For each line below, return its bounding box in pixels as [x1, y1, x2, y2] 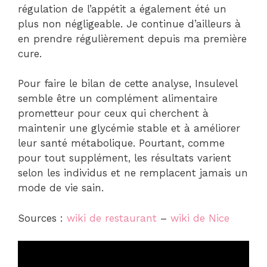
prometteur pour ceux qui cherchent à [18, 107, 209, 120]
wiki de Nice [170, 212, 229, 224]
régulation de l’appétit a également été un [18, 2, 226, 15]
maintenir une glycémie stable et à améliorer [18, 122, 240, 135]
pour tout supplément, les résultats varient [18, 152, 231, 164]
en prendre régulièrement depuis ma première [18, 32, 247, 45]
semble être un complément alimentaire [18, 92, 218, 105]
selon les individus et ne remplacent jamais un [18, 167, 248, 179]
